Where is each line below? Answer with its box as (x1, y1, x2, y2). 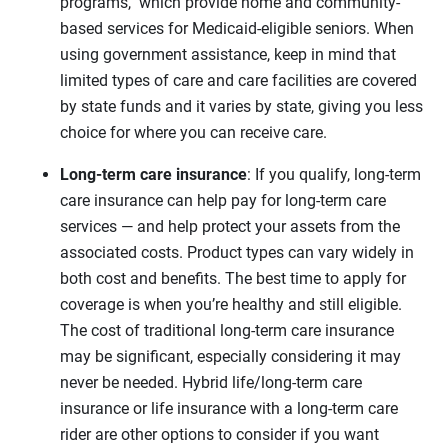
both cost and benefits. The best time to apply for (60, 268, 406, 288)
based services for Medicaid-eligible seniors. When (60, 18, 414, 38)
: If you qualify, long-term (247, 164, 421, 184)
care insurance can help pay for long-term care (60, 190, 386, 210)
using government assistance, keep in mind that (60, 44, 396, 64)
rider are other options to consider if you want (60, 424, 379, 444)
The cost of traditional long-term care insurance (60, 320, 394, 340)
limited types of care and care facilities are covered (60, 70, 417, 90)
